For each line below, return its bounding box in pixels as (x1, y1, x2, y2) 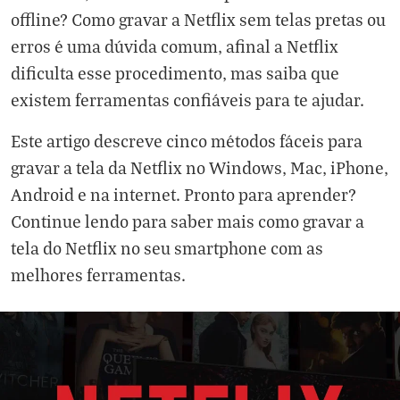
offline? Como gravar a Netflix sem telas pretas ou (11, 9, 386, 29)
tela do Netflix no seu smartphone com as (11, 237, 323, 258)
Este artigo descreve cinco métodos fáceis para (11, 130, 362, 151)
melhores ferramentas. (11, 264, 186, 285)
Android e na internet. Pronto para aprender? (11, 184, 356, 204)
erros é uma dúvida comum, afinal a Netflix (11, 36, 338, 56)
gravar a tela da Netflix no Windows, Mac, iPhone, (11, 157, 388, 178)
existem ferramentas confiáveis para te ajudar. (11, 89, 364, 110)
